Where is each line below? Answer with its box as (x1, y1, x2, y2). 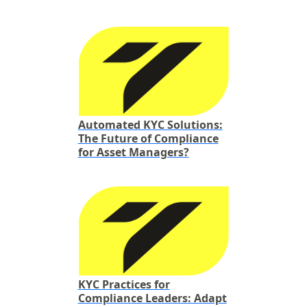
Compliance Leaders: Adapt (77, 291, 227, 306)
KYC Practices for (77, 277, 170, 292)
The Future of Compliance (77, 131, 219, 146)
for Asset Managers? (77, 145, 189, 160)
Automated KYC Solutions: (77, 117, 223, 132)
